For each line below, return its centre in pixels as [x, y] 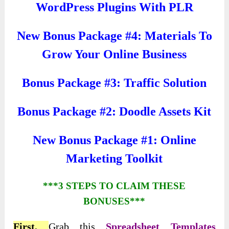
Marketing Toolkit [114, 159]
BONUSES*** [114, 201]
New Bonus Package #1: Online [114, 140]
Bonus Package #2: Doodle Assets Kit [114, 112]
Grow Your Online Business [114, 54]
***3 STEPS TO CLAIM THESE [114, 186]
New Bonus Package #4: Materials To [114, 36]
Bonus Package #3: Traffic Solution [114, 83]
